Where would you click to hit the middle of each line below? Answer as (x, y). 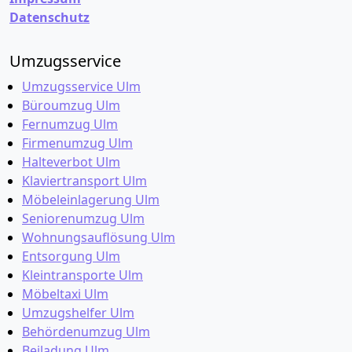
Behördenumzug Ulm (86, 332)
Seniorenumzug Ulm (83, 218)
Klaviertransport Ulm (84, 181)
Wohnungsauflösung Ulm (99, 237)
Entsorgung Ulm (71, 256)
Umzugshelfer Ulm (78, 313)
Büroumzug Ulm (71, 105)
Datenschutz (49, 17)
